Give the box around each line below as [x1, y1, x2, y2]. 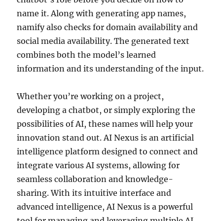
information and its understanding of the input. [17, 63, 204, 74]
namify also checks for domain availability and [17, 22, 198, 32]
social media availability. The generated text [17, 36, 190, 46]
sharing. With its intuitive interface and [17, 187, 172, 198]
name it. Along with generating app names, [17, 8, 186, 18]
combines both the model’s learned [17, 49, 156, 60]
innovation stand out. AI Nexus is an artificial [17, 132, 194, 143]
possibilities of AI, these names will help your [17, 118, 193, 129]
